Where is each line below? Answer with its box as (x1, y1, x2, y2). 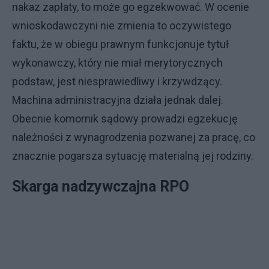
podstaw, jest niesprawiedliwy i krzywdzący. (12, 75, 222, 88)
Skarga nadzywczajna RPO (12, 178, 189, 195)
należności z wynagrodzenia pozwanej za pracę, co (12, 131, 255, 144)
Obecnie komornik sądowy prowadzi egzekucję (12, 112, 238, 125)
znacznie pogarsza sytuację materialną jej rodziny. (12, 150, 256, 162)
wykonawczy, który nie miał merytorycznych (12, 56, 223, 69)
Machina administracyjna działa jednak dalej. (12, 94, 223, 106)
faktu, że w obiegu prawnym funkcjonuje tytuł (12, 38, 229, 50)
